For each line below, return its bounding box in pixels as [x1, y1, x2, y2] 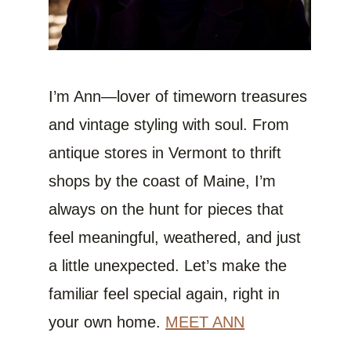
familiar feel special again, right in [49, 284, 280, 302]
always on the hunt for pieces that [49, 200, 284, 218]
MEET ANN [165, 313, 245, 331]
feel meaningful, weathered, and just [49, 228, 302, 246]
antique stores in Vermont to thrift [49, 143, 282, 161]
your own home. [49, 313, 166, 331]
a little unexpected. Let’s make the [49, 256, 288, 274]
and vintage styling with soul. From [49, 115, 290, 133]
